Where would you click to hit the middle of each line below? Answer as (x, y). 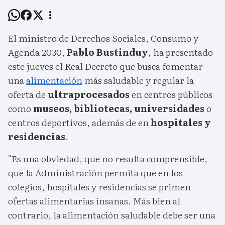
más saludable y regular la (138, 80)
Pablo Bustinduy (107, 52)
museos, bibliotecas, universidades (118, 108)
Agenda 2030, (37, 52)
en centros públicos (171, 94)
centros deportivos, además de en (79, 123)
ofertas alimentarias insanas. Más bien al (94, 201)
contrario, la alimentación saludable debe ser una (112, 215)
